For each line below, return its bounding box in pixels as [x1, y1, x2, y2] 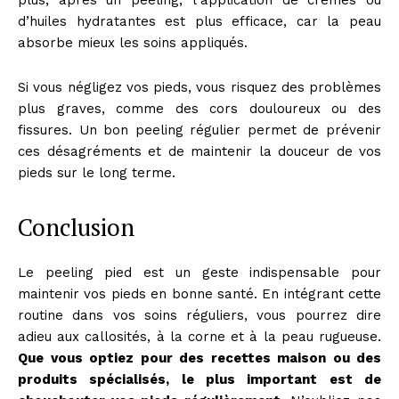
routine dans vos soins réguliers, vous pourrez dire [18, 306, 381, 323]
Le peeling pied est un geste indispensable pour [18, 264, 381, 281]
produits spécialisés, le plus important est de [18, 370, 381, 387]
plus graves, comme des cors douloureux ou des [18, 100, 381, 117]
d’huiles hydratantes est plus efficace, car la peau [18, 12, 381, 29]
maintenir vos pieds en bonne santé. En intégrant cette [18, 285, 381, 302]
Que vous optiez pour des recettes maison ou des [18, 349, 381, 366]
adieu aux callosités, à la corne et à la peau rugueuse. [18, 328, 381, 345]
